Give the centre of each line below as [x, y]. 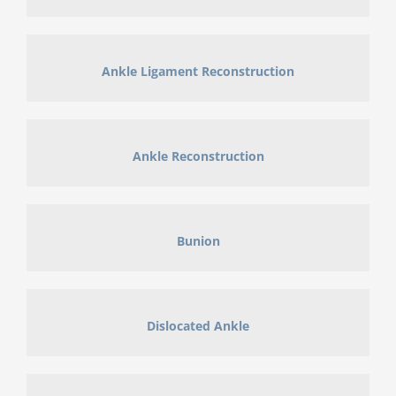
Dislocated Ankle [198, 325]
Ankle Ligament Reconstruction [198, 71]
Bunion [198, 240]
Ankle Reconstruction [198, 156]
